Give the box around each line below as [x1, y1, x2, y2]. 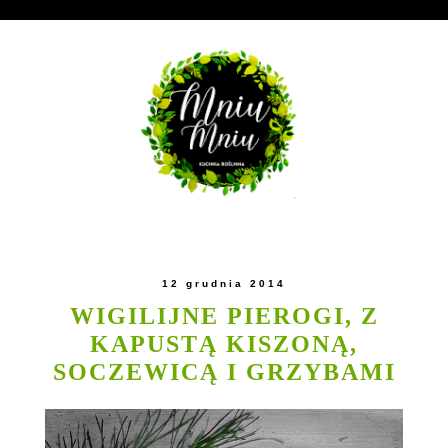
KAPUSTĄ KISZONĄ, [90, 329, 358, 357]
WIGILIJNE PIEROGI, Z [69, 301, 379, 329]
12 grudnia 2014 [162, 277, 286, 289]
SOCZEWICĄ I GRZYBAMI [52, 357, 396, 385]
